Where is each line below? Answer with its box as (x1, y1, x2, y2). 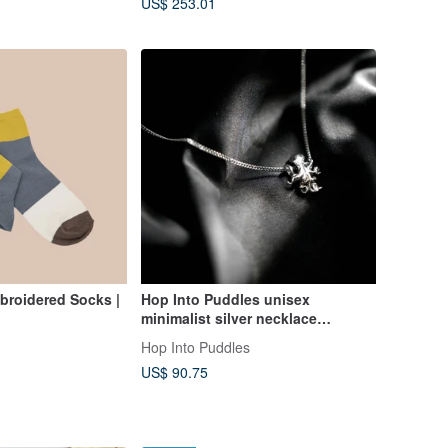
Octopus (140, 327, 200, 348)
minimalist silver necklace (140, 308, 317, 329)
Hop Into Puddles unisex (140, 289, 310, 310)
